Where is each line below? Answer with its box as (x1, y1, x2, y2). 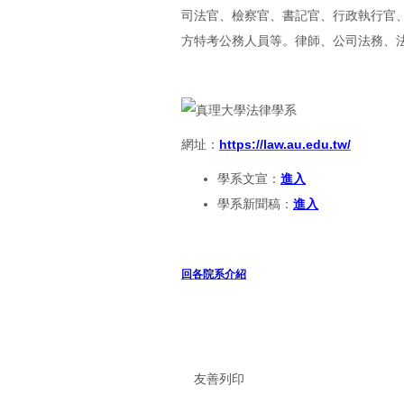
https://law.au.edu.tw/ (219, 136, 351, 151)
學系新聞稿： (217, 196, 293, 211)
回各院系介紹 (181, 268, 246, 280)
